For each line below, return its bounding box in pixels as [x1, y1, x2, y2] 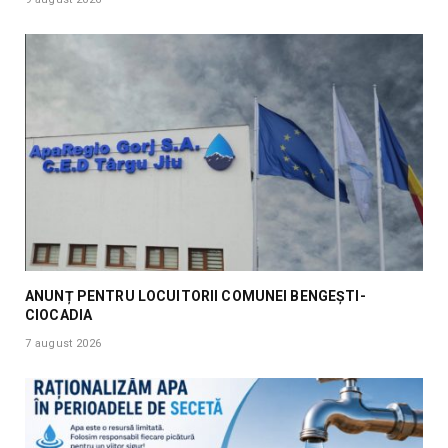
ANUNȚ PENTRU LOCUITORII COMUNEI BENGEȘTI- [25, 287, 366, 304]
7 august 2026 [25, 336, 102, 350]
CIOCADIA [25, 306, 93, 323]
